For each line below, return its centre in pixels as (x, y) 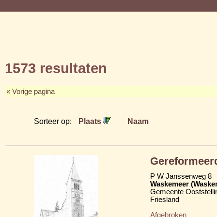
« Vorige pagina (31, 91)
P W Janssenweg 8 (181, 176)
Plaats (91, 121)
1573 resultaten (56, 68)
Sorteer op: (54, 121)
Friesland (165, 199)
